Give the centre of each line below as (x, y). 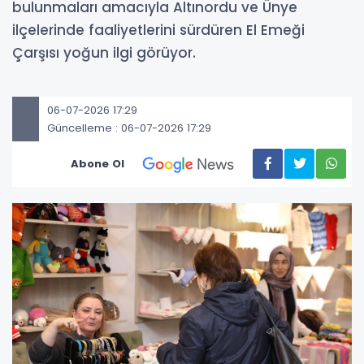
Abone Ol (97, 163)
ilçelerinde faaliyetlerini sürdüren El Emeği (158, 30)
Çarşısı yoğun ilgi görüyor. (104, 53)
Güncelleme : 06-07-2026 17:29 (129, 128)
